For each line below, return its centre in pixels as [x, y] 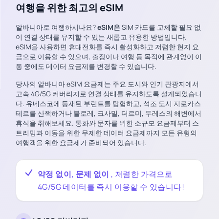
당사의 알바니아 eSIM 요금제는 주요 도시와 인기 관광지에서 [107, 84]
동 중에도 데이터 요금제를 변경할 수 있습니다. [86, 66]
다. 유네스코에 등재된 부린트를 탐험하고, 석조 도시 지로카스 [108, 103]
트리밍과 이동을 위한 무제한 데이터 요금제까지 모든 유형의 [106, 133]
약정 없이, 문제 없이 [75, 174]
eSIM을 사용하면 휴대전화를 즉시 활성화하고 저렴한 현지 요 [107, 47]
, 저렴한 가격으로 [142, 174]
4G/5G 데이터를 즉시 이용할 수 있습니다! [111, 187]
